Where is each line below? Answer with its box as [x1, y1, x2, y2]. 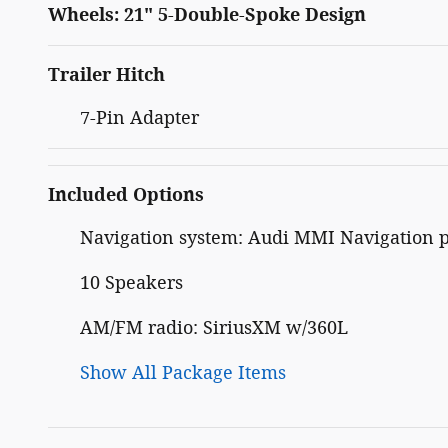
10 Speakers [80, 272, 183, 295]
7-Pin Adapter [80, 107, 199, 130]
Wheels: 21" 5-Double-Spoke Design [48, 4, 366, 27]
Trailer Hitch [48, 64, 165, 87]
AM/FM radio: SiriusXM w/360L [80, 317, 348, 340]
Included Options [48, 184, 204, 207]
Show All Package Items [80, 362, 286, 385]
